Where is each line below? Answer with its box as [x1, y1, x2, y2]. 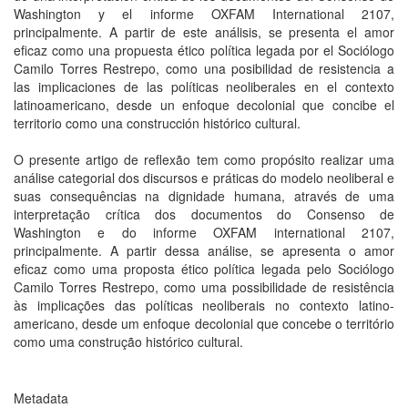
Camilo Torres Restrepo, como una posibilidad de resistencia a [14, 59, 394, 77]
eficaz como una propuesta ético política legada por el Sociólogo [14, 41, 394, 59]
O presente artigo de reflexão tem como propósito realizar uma [14, 150, 394, 168]
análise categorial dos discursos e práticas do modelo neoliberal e [14, 168, 394, 187]
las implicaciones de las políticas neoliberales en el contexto [14, 77, 394, 96]
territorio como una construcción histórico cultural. [14, 114, 301, 132]
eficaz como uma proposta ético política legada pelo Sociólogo [14, 260, 394, 278]
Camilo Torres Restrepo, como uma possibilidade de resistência [14, 278, 394, 296]
